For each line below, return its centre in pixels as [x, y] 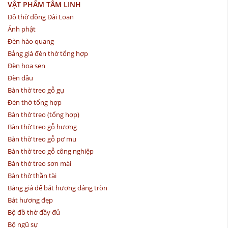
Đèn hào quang [31, 41]
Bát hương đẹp [30, 200]
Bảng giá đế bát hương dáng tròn [58, 188]
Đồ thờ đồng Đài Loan [41, 17]
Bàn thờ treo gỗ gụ [36, 90]
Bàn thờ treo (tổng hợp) [44, 114]
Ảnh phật [22, 29]
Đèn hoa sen [26, 65]
